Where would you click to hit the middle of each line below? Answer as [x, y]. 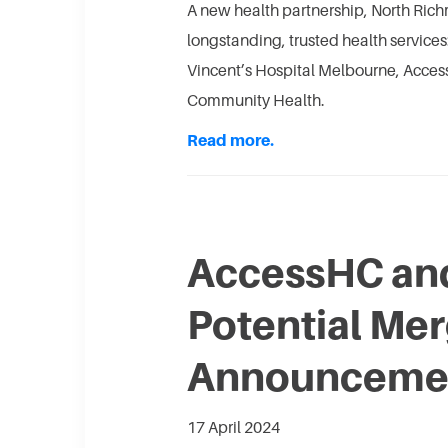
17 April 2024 [233, 427]
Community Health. [256, 100]
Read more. [232, 140]
